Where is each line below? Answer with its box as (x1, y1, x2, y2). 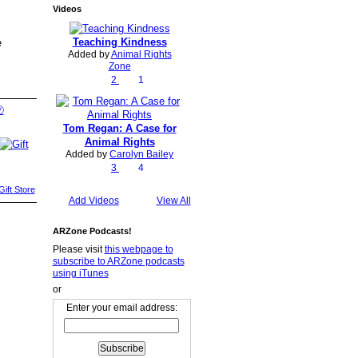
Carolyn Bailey (109, 148, 173, 160)
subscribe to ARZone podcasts (52, 255, 185, 267)
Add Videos (68, 195, 119, 207)
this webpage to (104, 243, 173, 255)
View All (156, 195, 191, 207)
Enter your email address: (66, 302, 177, 314)
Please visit (52, 243, 105, 255)
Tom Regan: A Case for (62, 121, 177, 134)
